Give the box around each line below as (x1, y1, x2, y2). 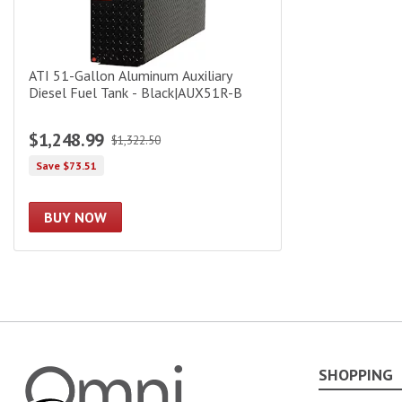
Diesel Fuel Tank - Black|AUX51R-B (29, 83, 242, 101)
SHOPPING (318, 363, 393, 385)
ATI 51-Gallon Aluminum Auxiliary (29, 66, 232, 84)
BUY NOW (44, 207, 107, 226)
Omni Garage (20, 366, 97, 385)
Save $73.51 (36, 158, 97, 172)
